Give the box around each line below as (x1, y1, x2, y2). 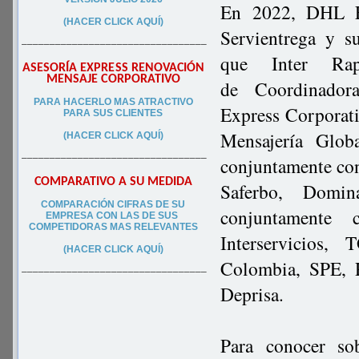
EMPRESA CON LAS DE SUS (46, 210, 181, 221)
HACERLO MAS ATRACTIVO (63, 96, 193, 107)
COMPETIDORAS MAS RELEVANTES (29, 221, 198, 232)
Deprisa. (220, 281, 284, 307)
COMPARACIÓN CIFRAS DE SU (41, 199, 186, 210)
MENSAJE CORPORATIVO (46, 73, 180, 86)
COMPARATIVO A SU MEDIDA (34, 175, 193, 188)
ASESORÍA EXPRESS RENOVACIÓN (22, 62, 204, 75)
